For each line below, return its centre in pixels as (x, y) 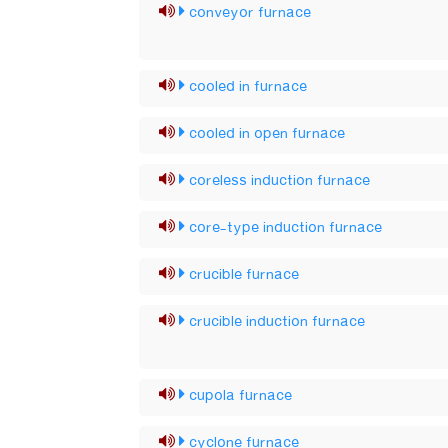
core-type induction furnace (286, 228)
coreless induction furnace (280, 181)
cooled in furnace (248, 87)
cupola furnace (241, 396)
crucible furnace (244, 275)
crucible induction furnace (277, 322)
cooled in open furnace (267, 134)
